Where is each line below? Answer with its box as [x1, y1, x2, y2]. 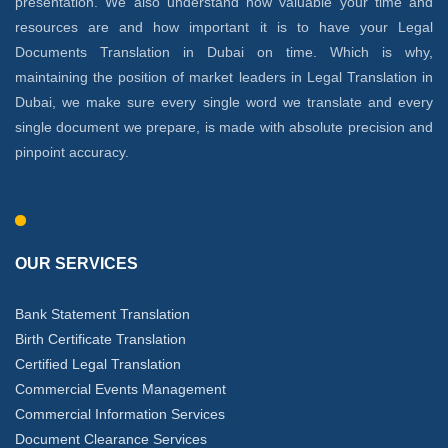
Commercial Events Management [15, 381, 226, 397]
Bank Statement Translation [15, 306, 190, 322]
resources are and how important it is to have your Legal [15, 19, 433, 35]
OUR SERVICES [15, 255, 138, 272]
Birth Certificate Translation [15, 331, 186, 347]
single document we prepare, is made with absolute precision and [15, 119, 433, 135]
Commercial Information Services [15, 406, 225, 422]
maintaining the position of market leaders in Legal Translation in [15, 69, 433, 85]
